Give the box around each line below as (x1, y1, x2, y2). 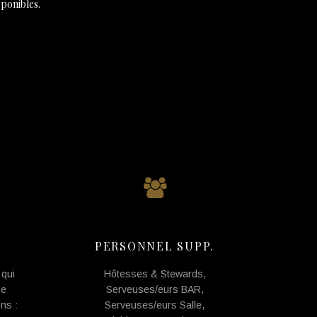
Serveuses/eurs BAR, (105, 284, 204, 295)
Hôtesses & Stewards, (103, 268, 206, 279)
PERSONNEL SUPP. (94, 238, 215, 253)
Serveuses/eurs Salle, (105, 299, 204, 311)
